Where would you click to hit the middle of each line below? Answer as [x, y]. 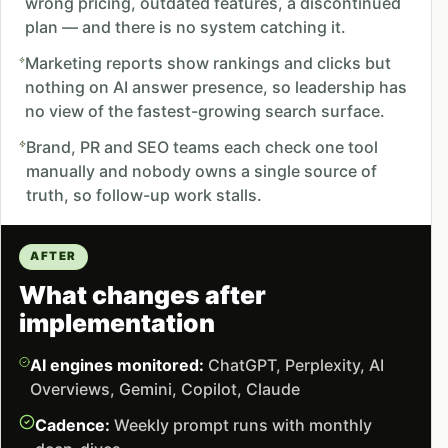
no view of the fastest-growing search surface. [204, 111]
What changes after [142, 294]
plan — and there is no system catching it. [186, 27]
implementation [116, 322]
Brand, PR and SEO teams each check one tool [201, 147]
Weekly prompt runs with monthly [240, 424]
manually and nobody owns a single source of [201, 171]
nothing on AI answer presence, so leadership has [215, 87]
